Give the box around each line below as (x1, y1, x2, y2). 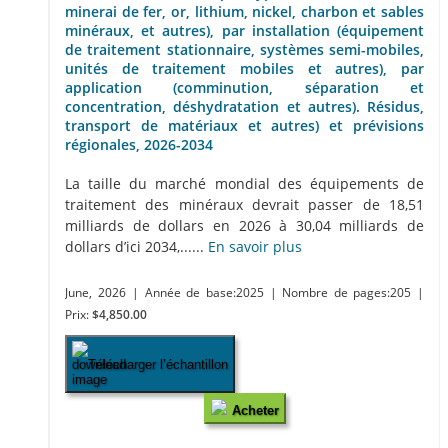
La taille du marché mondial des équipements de (65, 174, 424, 193)
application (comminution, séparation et (65, 78, 424, 98)
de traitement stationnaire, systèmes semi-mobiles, (65, 40, 424, 60)
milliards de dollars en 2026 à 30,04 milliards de (65, 216, 424, 235)
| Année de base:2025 (132, 285, 270, 300)
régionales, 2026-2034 (65, 135, 213, 155)
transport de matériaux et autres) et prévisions (65, 116, 424, 136)
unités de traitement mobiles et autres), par (65, 59, 424, 79)
